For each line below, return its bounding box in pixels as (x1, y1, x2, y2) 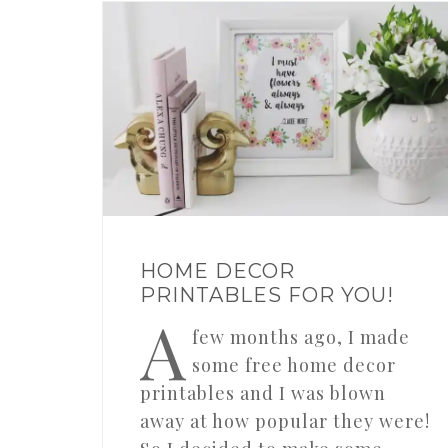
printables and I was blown (139, 381, 386, 406)
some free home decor (191, 353, 396, 378)
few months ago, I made (191, 325, 410, 350)
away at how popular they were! (139, 409, 430, 434)
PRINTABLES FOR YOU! (139, 283, 394, 308)
